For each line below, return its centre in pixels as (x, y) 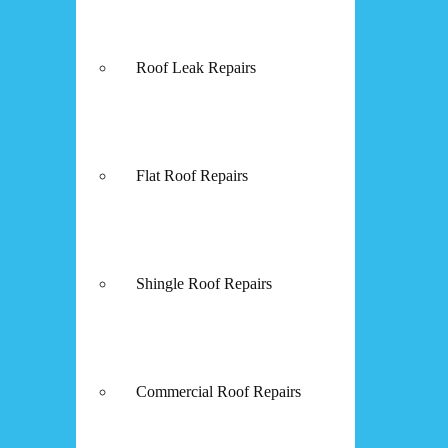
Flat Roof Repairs (192, 175)
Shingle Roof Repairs (204, 283)
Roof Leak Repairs (196, 67)
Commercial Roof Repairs (218, 391)
